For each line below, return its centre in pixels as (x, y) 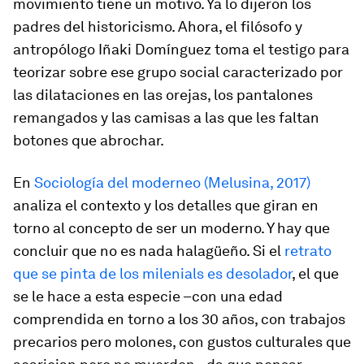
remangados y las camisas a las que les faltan (166, 117)
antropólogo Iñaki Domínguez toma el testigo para (181, 49)
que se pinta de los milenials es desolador (152, 273)
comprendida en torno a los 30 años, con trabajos (179, 319)
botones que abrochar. (89, 140)
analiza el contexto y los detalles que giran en (166, 205)
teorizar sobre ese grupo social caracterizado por (178, 72)
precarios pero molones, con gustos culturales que (182, 342)
